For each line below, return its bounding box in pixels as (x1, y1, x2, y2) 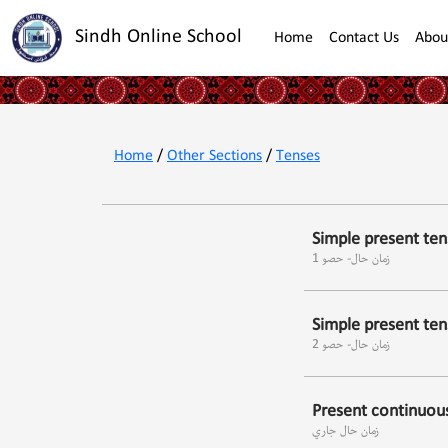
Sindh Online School (75, 21, 242, 51)
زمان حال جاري (312, 420, 379, 440)
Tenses (276, 144, 320, 167)
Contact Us (329, 26, 399, 49)
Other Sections (167, 144, 262, 167)
